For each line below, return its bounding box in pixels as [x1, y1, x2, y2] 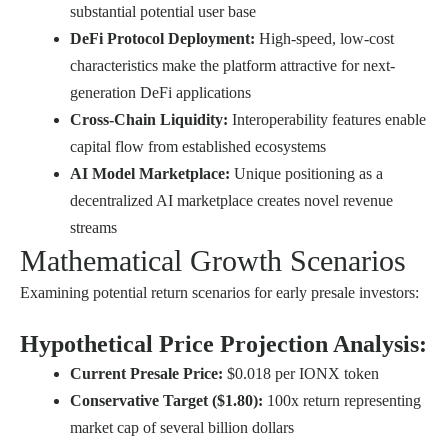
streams [70, 219, 117, 237]
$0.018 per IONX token [223, 365, 379, 383]
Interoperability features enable [228, 111, 426, 129]
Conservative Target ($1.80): [70, 392, 263, 410]
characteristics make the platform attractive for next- [70, 57, 395, 75]
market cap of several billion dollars [70, 419, 294, 437]
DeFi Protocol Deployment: [70, 30, 255, 48]
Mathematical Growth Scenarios [20, 244, 406, 278]
